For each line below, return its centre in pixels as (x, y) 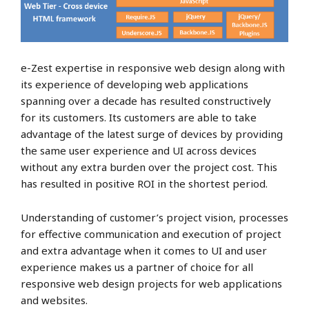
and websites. (54, 300)
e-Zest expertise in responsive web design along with (153, 67)
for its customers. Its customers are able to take (139, 117)
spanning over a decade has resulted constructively (146, 100)
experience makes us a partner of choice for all (137, 267)
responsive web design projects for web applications (151, 283)
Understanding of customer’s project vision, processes (154, 217)
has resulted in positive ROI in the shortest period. (144, 183)
